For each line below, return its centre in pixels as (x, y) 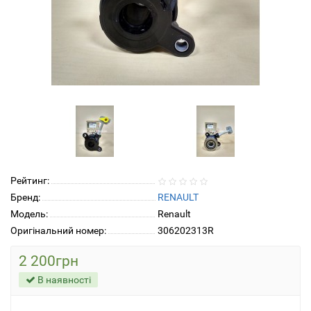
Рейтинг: (30, 181)
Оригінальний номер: (58, 231)
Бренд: (25, 197)
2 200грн (49, 261)
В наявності (63, 280)
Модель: (29, 214)
